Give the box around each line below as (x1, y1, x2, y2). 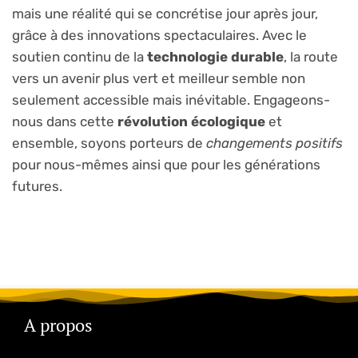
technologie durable (147, 48, 284, 65)
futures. (12, 177, 62, 194)
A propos (24, 313, 93, 337)
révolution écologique (117, 113, 265, 129)
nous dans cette (12, 113, 117, 129)
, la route (284, 48, 338, 65)
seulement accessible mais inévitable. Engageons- (12, 91, 330, 108)
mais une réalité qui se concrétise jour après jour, (12, 5, 318, 22)
